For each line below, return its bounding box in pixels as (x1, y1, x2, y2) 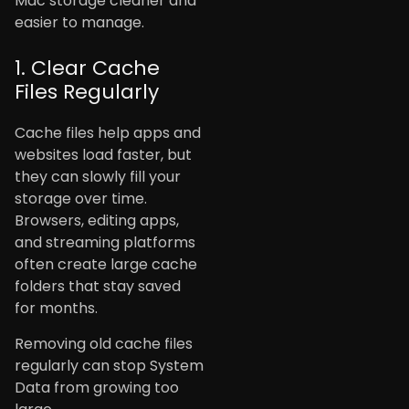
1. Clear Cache (15, 54, 160, 83)
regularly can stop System (15, 354, 204, 376)
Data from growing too (15, 376, 179, 398)
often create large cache (15, 254, 197, 276)
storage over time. (15, 188, 147, 210)
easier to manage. (15, 12, 144, 34)
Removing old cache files (15, 332, 193, 354)
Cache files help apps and (15, 122, 201, 144)
